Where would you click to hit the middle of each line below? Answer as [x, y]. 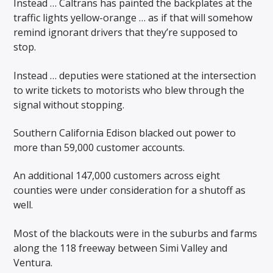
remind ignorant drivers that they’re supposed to [126, 33]
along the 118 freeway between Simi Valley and [121, 248]
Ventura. [33, 262]
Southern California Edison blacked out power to [125, 133]
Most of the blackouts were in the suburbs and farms [136, 233]
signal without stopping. [69, 105]
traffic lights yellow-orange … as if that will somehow [133, 18]
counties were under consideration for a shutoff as [130, 190]
